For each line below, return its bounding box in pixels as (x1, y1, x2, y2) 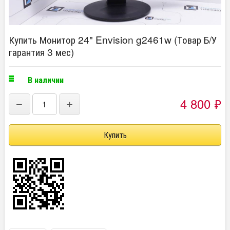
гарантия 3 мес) (9, 45, 74, 59)
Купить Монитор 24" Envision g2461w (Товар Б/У (9, 32, 217, 46)
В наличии (28, 74, 64, 86)
